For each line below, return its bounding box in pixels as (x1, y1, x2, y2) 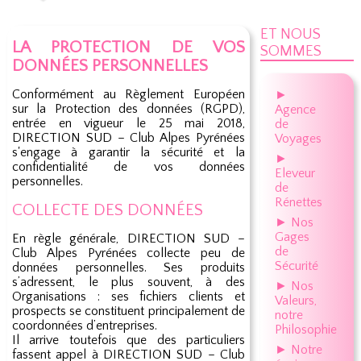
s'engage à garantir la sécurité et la (11, 145, 245, 160)
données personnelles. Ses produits (11, 260, 245, 275)
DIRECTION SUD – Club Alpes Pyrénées (11, 131, 245, 145)
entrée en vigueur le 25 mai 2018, (11, 116, 245, 131)
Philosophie (274, 322, 337, 337)
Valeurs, (274, 293, 317, 308)
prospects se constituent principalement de (11, 304, 245, 318)
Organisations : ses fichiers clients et (11, 289, 245, 304)
